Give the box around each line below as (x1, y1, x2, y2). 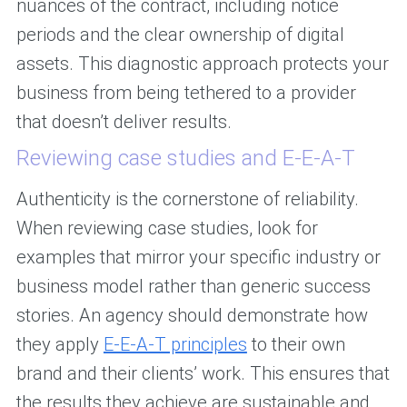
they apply (15, 333, 104, 356)
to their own (246, 333, 345, 356)
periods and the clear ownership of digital (15, 24, 344, 46)
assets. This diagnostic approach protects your (15, 53, 389, 75)
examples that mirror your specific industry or (15, 246, 381, 269)
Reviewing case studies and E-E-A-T (15, 145, 355, 172)
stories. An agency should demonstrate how (15, 304, 368, 327)
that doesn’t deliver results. (15, 111, 232, 134)
